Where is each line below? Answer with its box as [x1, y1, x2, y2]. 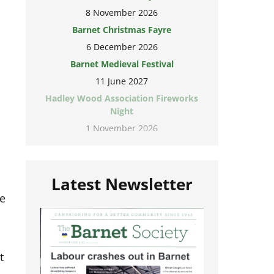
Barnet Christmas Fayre [72, 24, 172, 35]
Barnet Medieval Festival [70, 58, 174, 70]
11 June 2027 [95, 75, 149, 87]
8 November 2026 [86, 7, 158, 18]
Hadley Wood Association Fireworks [45, 92, 199, 104]
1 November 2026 [86, 122, 158, 134]
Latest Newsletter [51, 181, 193, 203]
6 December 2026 [86, 41, 158, 53]
